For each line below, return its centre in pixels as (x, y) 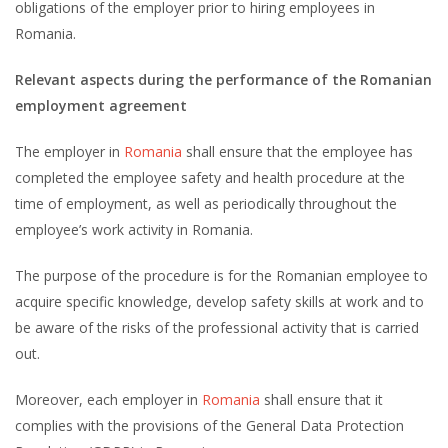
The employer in (69, 151)
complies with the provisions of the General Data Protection (209, 425)
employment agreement (101, 105)
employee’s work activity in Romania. (134, 229)
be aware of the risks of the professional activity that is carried (217, 327)
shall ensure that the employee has (297, 151)
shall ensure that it (321, 399)
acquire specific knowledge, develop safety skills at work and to (219, 301)
